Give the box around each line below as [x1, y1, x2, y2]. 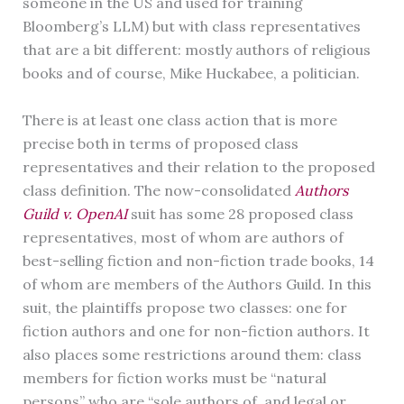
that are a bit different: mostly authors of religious [22, 40, 371, 59]
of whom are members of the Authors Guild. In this [22, 274, 372, 293]
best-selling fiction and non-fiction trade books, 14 [22, 251, 374, 270]
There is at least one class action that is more [22, 110, 337, 129]
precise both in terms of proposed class [22, 133, 298, 152]
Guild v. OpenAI [22, 204, 127, 223]
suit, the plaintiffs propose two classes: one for [22, 298, 347, 317]
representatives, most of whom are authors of [22, 227, 344, 246]
